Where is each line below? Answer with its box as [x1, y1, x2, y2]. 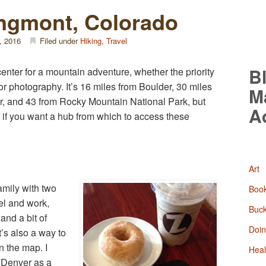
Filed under [37, 35, 80, 46]
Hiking [80, 35, 102, 46]
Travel [106, 35, 127, 46]
